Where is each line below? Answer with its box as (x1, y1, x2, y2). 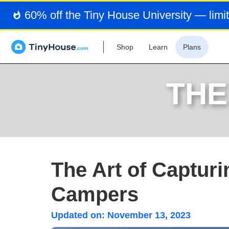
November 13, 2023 (107, 210, 191, 220)
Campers (51, 183, 139, 205)
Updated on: (51, 210, 105, 220)
